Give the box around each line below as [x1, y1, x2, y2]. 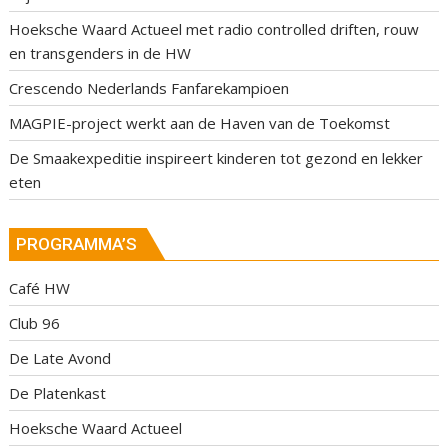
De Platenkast [9, 382, 107, 403]
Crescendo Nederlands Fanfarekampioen [9, 78, 290, 99]
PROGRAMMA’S [16, 233, 138, 254]
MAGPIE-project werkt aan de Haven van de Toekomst [9, 113, 391, 134]
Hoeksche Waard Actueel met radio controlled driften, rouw [9, 19, 420, 40]
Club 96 [9, 312, 61, 333]
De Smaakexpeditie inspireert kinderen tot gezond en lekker [9, 148, 424, 169]
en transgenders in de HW [9, 43, 192, 64]
